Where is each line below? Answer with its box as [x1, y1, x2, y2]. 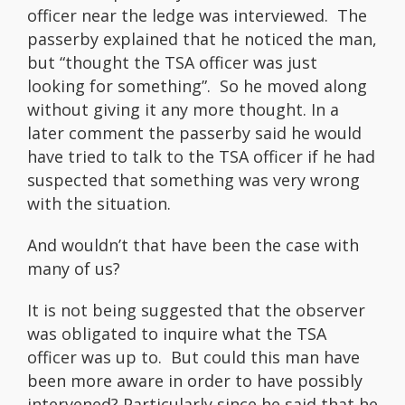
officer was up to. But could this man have [27, 346, 360, 369]
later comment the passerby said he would [27, 122, 362, 145]
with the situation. [27, 193, 175, 215]
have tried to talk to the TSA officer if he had [27, 146, 375, 168]
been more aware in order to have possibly [27, 370, 363, 392]
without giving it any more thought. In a [27, 99, 339, 121]
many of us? [27, 258, 120, 280]
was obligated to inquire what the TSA [27, 323, 326, 345]
